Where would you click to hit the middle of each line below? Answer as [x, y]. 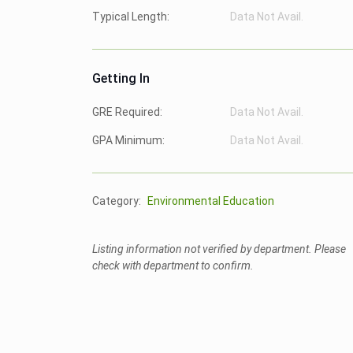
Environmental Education [211, 201]
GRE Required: [127, 112]
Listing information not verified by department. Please [219, 249]
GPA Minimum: [128, 140]
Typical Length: [131, 17]
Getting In [121, 78]
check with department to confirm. [173, 266]
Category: [117, 201]
